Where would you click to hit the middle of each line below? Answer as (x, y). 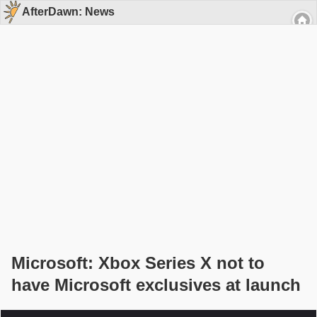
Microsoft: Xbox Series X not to (138, 263)
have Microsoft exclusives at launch (156, 284)
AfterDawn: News (68, 12)
